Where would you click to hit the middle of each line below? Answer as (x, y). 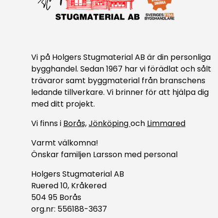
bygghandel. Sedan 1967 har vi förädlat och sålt (121, 69)
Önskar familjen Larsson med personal (104, 155)
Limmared (166, 124)
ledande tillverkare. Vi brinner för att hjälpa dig (120, 92)
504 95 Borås (56, 198)
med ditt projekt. (63, 104)
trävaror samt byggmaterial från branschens (118, 81)
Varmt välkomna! (65, 143)
